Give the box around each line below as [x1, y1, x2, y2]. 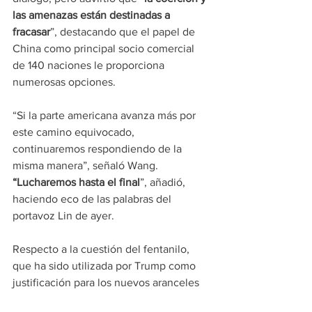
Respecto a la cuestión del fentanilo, [13, 243, 192, 256]
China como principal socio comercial [13, 42, 197, 55]
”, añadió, [140, 176, 188, 189]
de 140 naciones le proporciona [13, 59, 167, 72]
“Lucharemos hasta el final [13, 176, 140, 189]
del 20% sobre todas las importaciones [13, 293, 202, 306]
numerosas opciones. [13, 76, 116, 88]
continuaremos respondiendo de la [13, 143, 185, 155]
